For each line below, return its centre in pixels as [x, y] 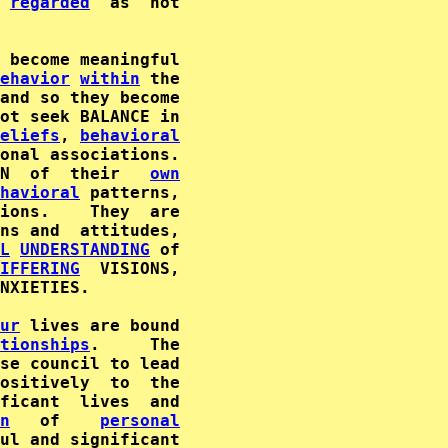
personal [140, 420]
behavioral [130, 135]
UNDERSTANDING [85, 249]
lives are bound [100, 325]
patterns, [130, 192]
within [110, 78]
